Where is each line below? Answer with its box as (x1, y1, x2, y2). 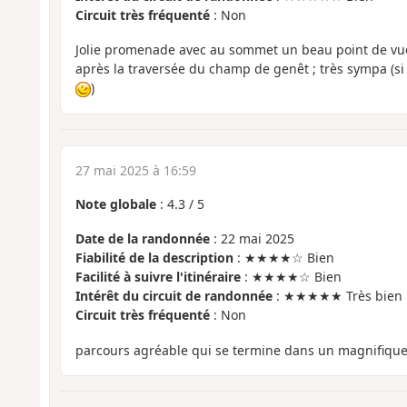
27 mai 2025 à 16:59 (74, 161, 196, 179)
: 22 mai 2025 (209, 230, 294, 248)
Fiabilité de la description (74, 249, 233, 267)
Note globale (74, 194, 156, 213)
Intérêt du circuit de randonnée (74, 287, 273, 305)
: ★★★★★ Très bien (272, 287, 402, 305)
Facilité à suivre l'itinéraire (74, 268, 241, 286)
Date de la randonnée (74, 230, 210, 248)
